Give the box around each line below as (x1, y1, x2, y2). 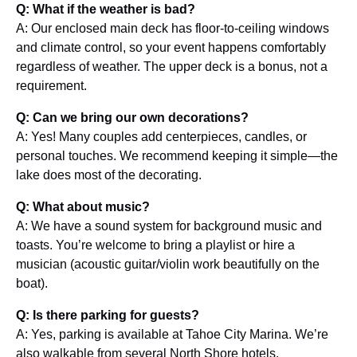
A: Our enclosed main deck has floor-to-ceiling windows (16, 22, 329, 35)
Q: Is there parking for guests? (16, 308, 199, 322)
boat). (16, 277, 48, 290)
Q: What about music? (16, 200, 150, 214)
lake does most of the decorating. (16, 168, 202, 182)
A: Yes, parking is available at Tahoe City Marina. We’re (16, 328, 328, 341)
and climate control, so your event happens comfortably (16, 41, 326, 54)
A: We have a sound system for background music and (16, 219, 322, 233)
